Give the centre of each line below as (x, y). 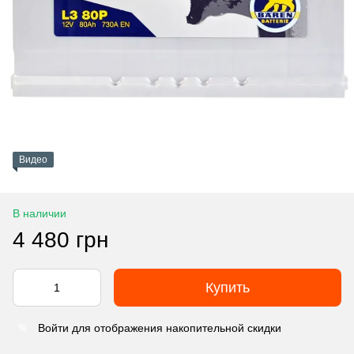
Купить (228, 288)
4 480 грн (60, 240)
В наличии (40, 213)
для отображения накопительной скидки (175, 328)
